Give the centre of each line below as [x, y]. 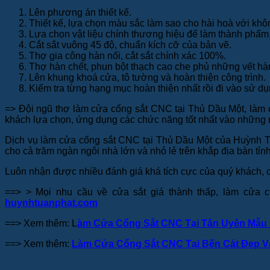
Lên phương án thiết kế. [81, 13]
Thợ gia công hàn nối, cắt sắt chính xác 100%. [129, 56]
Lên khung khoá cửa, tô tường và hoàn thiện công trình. [149, 78]
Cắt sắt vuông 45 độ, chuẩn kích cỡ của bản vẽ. [131, 45]
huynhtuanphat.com [51, 203]
